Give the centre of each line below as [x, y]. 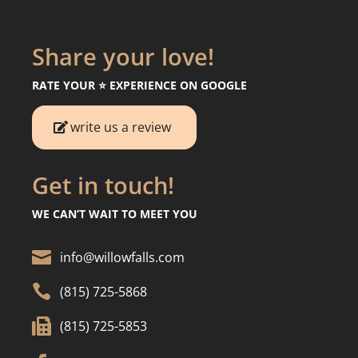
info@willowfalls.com [122, 257]
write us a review [121, 127]
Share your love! [123, 56]
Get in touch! [103, 185]
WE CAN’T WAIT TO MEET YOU [115, 213]
